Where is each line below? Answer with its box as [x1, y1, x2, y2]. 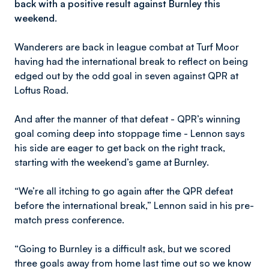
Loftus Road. [14, 84, 68, 96]
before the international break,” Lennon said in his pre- [14, 199, 254, 211]
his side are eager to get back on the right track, [14, 142, 225, 154]
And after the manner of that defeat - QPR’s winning [14, 113, 240, 125]
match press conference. [14, 214, 124, 226]
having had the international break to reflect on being [14, 55, 248, 67]
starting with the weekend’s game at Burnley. [14, 156, 209, 168]
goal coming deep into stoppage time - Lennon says [14, 127, 245, 139]
